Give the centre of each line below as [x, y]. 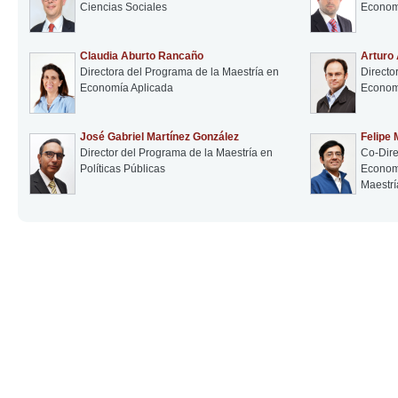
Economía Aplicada [127, 88]
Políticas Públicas [123, 168]
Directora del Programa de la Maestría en [179, 72]
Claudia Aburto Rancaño [142, 56]
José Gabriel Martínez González [159, 136]
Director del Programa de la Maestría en [176, 152]
